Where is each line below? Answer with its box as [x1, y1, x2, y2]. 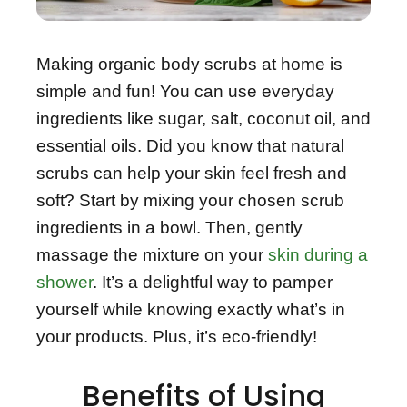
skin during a [268, 244, 368, 264]
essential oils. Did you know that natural [36, 135, 344, 155]
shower [36, 272, 93, 292]
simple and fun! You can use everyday [36, 81, 334, 101]
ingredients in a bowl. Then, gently [36, 217, 303, 237]
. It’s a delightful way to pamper [93, 272, 333, 292]
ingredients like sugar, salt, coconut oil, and [36, 108, 371, 128]
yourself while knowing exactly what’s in [36, 299, 345, 319]
